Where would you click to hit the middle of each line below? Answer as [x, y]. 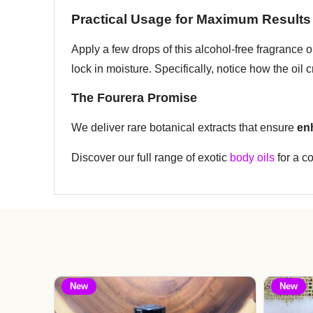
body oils [252, 157]
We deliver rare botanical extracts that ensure [184, 128]
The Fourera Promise [134, 98]
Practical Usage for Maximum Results [191, 20]
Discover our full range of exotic [151, 157]
